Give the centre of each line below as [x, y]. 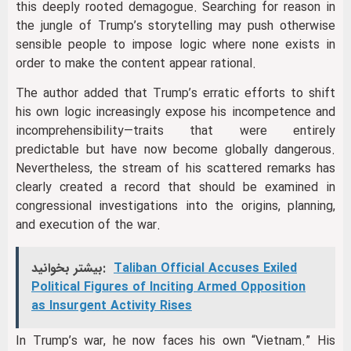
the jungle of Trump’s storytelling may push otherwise [175, 26]
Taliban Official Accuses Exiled [205, 268]
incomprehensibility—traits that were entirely [175, 132]
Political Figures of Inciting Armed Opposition [168, 287]
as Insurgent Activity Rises [112, 306]
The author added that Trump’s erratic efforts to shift [175, 94]
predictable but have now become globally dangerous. [175, 150]
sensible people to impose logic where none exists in [175, 45]
